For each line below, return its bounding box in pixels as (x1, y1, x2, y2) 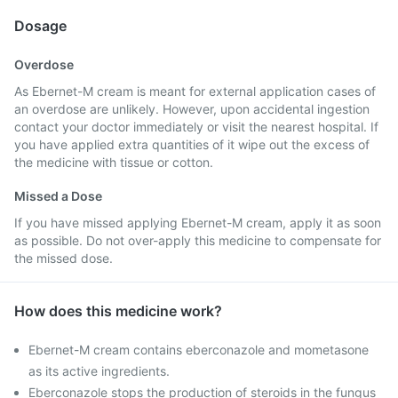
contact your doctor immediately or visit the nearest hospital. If (14, 119, 378, 134)
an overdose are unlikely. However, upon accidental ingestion (14, 101, 370, 116)
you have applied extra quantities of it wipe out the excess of (14, 137, 370, 152)
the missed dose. (14, 251, 113, 266)
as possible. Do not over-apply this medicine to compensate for (14, 233, 381, 248)
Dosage (14, 17, 67, 35)
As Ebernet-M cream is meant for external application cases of (14, 84, 376, 99)
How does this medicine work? (14, 302, 222, 320)
